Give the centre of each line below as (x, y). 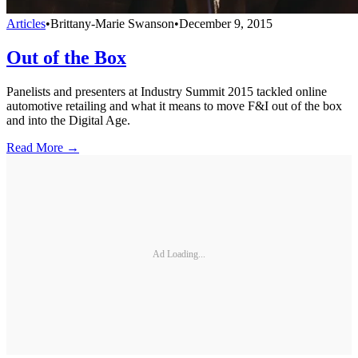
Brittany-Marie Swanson (112, 24)
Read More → (43, 147)
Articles (26, 24)
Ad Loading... (179, 255)
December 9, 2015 (226, 24)
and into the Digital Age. (68, 120)
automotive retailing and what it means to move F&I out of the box (174, 105)
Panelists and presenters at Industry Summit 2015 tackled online (167, 91)
